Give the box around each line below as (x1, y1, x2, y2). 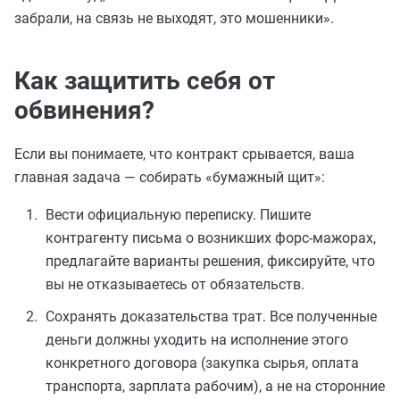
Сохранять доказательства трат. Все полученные (46, 307, 377, 325)
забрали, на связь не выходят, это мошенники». (14, 9, 334, 27)
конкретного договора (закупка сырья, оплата (46, 354, 359, 371)
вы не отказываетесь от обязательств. (46, 275, 304, 293)
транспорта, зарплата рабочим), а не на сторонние (46, 377, 385, 395)
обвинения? (14, 95, 154, 125)
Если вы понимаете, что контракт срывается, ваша (14, 145, 354, 162)
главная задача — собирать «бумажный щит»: (14, 168, 325, 186)
